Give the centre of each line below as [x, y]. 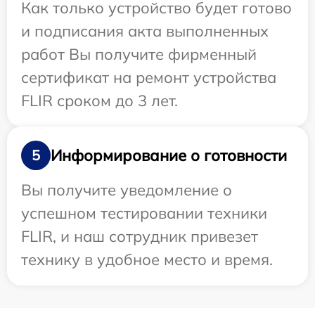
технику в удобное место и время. [147, 260]
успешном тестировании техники [144, 213]
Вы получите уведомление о [127, 190]
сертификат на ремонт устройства [149, 78]
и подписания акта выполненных [145, 31]
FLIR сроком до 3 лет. [99, 101]
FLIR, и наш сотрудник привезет [140, 237]
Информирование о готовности [169, 155]
